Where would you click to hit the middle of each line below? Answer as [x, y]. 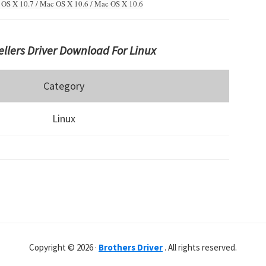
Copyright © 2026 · [64, 247]
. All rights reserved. [200, 247]
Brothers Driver [131, 247]
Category [64, 86]
